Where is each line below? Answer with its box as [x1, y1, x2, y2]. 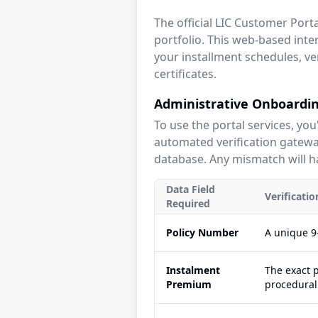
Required [166, 197, 210, 210]
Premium [166, 278, 212, 291]
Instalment [166, 263, 220, 277]
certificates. [154, 66, 216, 82]
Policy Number [166, 226, 238, 239]
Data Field [166, 182, 215, 196]
